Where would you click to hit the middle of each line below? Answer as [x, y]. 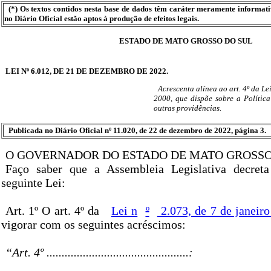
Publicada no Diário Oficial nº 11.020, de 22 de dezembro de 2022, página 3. [137, 131]
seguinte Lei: [33, 183]
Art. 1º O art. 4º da [54, 211]
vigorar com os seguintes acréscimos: [93, 225]
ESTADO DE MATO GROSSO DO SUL [186, 41]
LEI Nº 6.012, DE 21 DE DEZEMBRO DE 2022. [87, 71]
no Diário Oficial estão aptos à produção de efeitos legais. [102, 18]
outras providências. [188, 108]
